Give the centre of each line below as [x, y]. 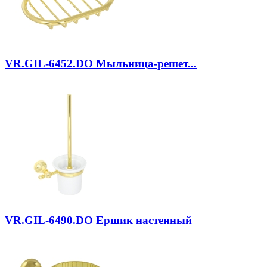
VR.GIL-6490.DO [49, 221]
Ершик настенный [142, 221]
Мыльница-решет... [145, 63]
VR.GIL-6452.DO [49, 63]
